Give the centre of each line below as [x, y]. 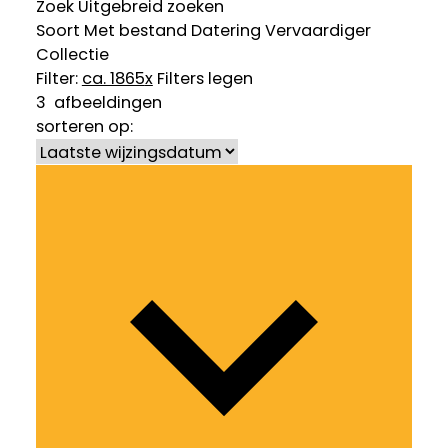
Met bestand [135, 31]
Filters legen [204, 79]
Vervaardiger [317, 31]
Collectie [72, 55]
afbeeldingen [103, 103]
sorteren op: [84, 127]
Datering [225, 31]
